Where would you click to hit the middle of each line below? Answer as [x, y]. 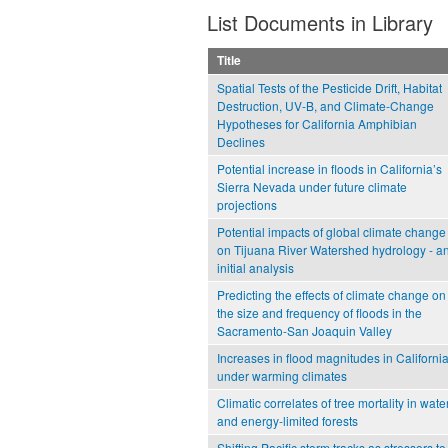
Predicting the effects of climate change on [331, 295]
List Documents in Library [320, 23]
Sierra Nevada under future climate [312, 187]
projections [247, 205]
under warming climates [282, 376]
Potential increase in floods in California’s [329, 169]
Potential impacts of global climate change [331, 232]
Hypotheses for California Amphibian [317, 124]
